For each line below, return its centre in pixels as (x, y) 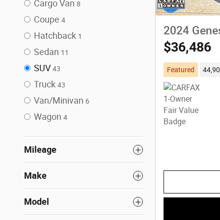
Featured (180, 70)
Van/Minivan (59, 101)
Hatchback (55, 36)
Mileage (40, 150)
